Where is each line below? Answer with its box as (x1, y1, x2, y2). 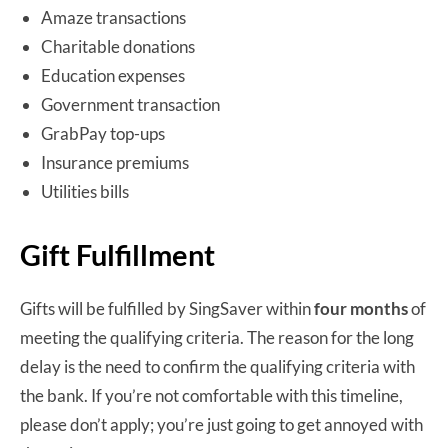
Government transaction (41, 93, 220, 115)
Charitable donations (41, 35, 195, 57)
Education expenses (41, 64, 185, 86)
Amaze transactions (41, 6, 186, 28)
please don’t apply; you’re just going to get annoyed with (20, 413, 423, 435)
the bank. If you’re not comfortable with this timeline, (20, 384, 403, 406)
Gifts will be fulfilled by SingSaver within (20, 297, 314, 319)
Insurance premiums (41, 151, 189, 173)
